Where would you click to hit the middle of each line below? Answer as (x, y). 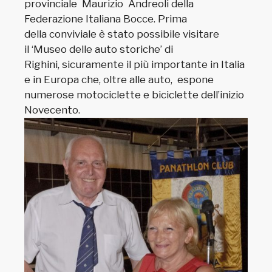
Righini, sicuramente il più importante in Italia (135, 64)
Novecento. (53, 110)
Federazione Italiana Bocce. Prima (106, 19)
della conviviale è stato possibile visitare (122, 34)
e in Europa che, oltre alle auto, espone (121, 79)
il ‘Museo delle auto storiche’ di (99, 49)
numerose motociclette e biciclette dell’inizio (134, 94)
